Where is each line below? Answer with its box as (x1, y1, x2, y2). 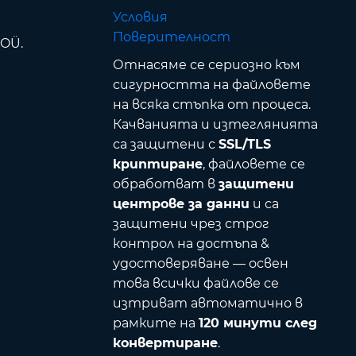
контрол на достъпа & (112, 236, 269, 252)
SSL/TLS (218, 137, 271, 153)
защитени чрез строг (112, 216, 269, 232)
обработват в (112, 176, 219, 192)
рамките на (112, 315, 199, 331)
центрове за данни (112, 196, 250, 212)
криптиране (112, 157, 203, 172)
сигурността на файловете (112, 77, 311, 93)
